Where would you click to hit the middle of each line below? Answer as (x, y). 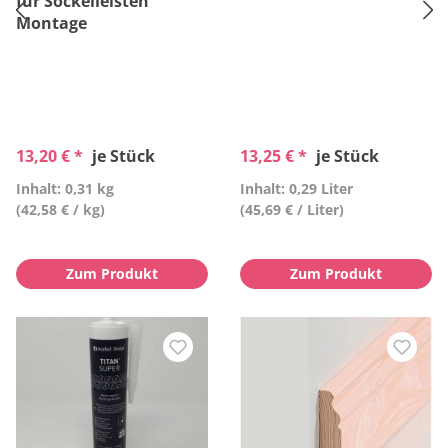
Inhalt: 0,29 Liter (296, 188)
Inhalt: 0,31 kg (65, 188)
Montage (51, 23)
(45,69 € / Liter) (292, 209)
